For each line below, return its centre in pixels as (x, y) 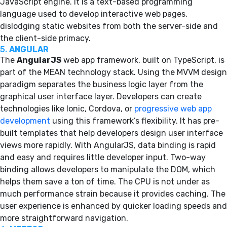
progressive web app (173, 108)
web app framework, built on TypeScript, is (144, 60)
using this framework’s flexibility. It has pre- (135, 121)
